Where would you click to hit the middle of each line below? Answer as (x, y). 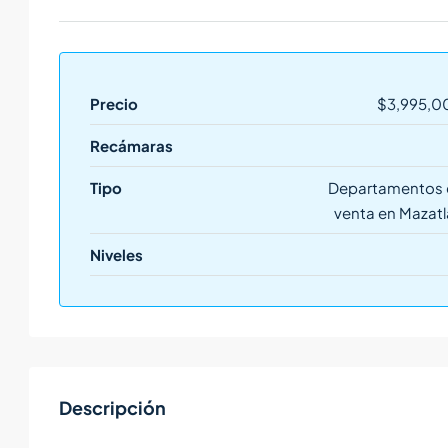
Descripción (112, 408)
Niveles (116, 255)
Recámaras (131, 146)
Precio (114, 104)
